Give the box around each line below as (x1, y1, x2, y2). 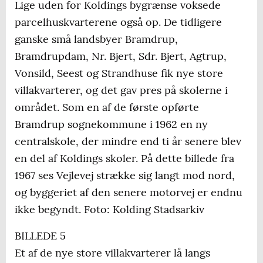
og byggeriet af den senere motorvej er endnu (15, 186, 242, 200)
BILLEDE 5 (15, 229, 66, 243)
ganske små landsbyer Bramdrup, (15, 32, 178, 46)
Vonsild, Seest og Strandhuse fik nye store (15, 66, 223, 80)
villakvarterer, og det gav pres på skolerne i (15, 83, 228, 97)
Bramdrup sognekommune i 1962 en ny (15, 117, 208, 131)
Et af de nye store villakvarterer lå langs (15, 246, 210, 260)
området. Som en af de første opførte (15, 100, 199, 114)
